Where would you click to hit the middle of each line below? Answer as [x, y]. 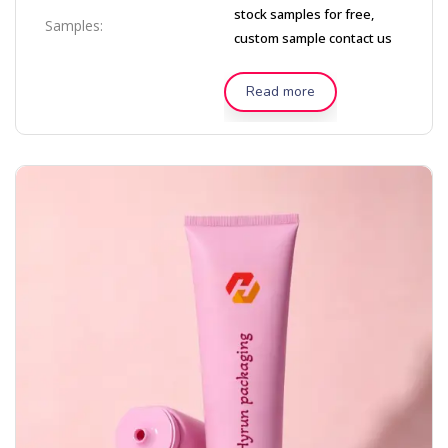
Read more [280, 91]
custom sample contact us [313, 38]
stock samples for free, [304, 14]
